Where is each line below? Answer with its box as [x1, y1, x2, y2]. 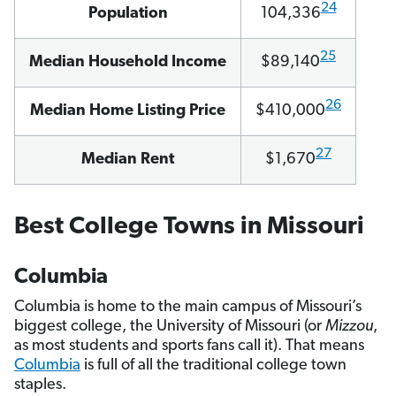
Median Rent [81, 151, 174, 169]
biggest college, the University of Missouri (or [14, 318, 325, 336]
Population [88, 5, 168, 23]
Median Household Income [29, 54, 226, 72]
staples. [14, 377, 66, 394]
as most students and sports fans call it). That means [14, 338, 364, 355]
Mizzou [325, 318, 373, 336]
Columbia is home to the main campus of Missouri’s [14, 299, 362, 316]
